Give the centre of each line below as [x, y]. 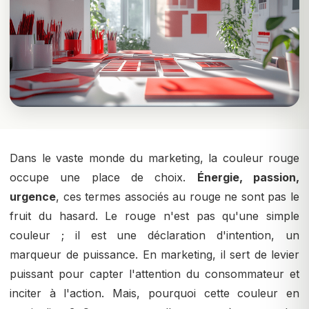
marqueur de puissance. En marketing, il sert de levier [154, 255]
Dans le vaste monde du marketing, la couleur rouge [154, 158]
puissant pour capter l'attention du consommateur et [154, 274]
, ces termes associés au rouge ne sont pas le [178, 197]
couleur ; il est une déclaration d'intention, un [154, 236]
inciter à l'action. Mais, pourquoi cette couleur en [154, 293]
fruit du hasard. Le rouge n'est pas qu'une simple [154, 216]
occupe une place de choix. [103, 178]
